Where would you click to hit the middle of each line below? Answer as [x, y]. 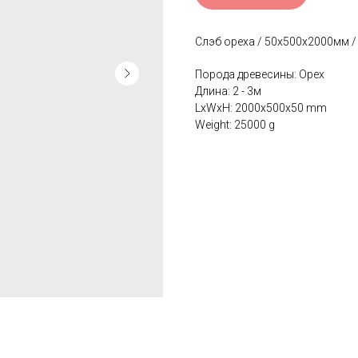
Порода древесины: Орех [260, 75]
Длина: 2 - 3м [228, 91]
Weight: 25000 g [235, 125]
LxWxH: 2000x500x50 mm [261, 108]
